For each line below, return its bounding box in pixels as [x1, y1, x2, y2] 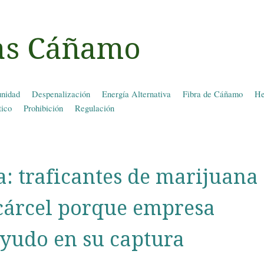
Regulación [75, 103, 114, 114]
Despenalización [32, 88, 90, 100]
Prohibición [24, 103, 63, 114]
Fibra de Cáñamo [183, 88, 243, 100]
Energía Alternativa [102, 88, 171, 100]
